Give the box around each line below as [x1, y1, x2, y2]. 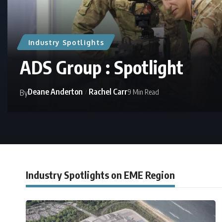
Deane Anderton [28, 87, 83, 97]
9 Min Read [127, 87, 160, 97]
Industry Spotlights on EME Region [26, 168, 175, 181]
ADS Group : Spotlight [20, 56, 183, 79]
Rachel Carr [89, 87, 128, 97]
